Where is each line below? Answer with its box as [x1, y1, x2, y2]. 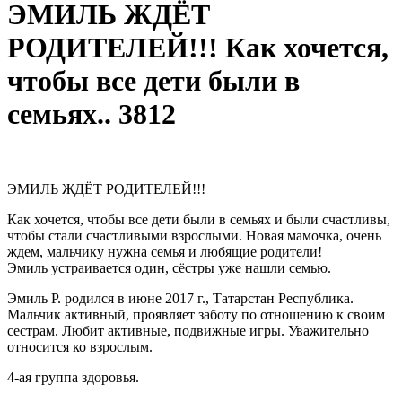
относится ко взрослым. [7, 338, 153, 354]
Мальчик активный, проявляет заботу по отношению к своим [7, 306, 385, 322]
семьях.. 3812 [7, 98, 176, 131]
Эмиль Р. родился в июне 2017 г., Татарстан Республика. [7, 290, 354, 306]
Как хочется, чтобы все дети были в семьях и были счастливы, [7, 211, 390, 227]
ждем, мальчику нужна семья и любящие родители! [7, 243, 322, 259]
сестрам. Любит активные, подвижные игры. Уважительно [7, 322, 369, 338]
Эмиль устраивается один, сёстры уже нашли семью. [7, 259, 331, 275]
